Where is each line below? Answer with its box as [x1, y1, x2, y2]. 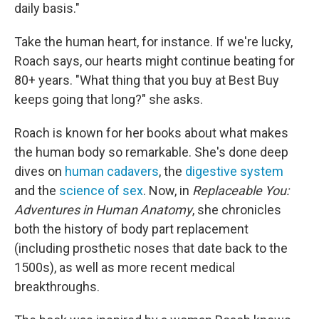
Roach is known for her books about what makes [14, 125, 288, 140]
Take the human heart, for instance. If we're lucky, [14, 34, 293, 49]
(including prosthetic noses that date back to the [14, 241, 288, 256]
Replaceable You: [192, 183, 289, 198]
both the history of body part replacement [14, 221, 249, 236]
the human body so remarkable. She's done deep [14, 145, 288, 159]
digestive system [185, 164, 283, 179]
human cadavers [65, 164, 159, 179]
